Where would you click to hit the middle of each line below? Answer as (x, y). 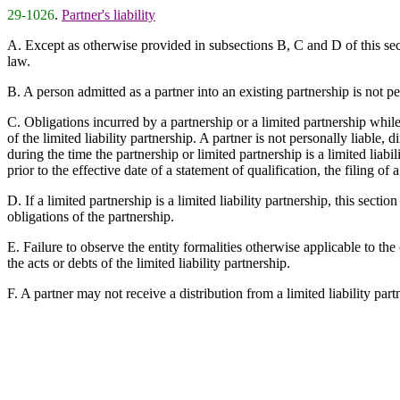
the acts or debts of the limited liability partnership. (149, 263)
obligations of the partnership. (91, 217)
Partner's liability (108, 15)
